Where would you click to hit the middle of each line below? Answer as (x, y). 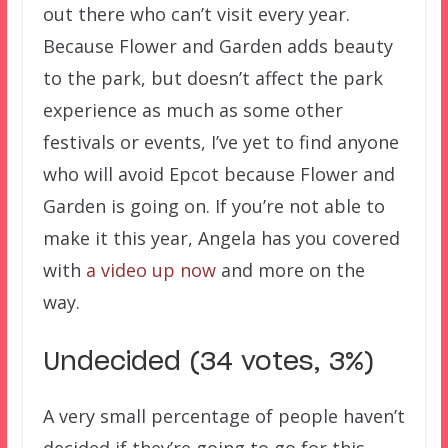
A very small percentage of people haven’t (223, 415)
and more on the (290, 269)
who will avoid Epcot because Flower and (218, 173)
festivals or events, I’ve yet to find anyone (220, 141)
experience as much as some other (192, 109)
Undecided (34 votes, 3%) (208, 362)
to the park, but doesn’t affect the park (212, 77)
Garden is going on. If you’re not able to (213, 205)
